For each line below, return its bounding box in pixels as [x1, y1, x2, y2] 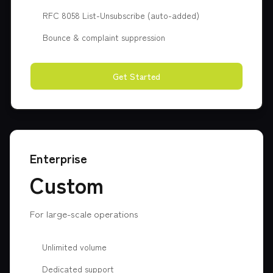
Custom [30, 168, 104, 200]
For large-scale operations [30, 207, 138, 220]
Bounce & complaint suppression [43, 31, 165, 43]
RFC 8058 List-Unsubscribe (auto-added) [43, 9, 199, 21]
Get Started [113, 70, 160, 82]
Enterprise [30, 149, 87, 167]
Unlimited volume [42, 241, 107, 253]
